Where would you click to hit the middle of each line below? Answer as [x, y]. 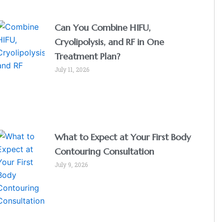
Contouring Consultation [105, 151]
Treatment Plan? [88, 56]
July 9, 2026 [71, 164]
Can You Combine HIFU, [103, 28]
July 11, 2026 [72, 70]
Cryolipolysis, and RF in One [110, 42]
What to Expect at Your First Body [123, 137]
